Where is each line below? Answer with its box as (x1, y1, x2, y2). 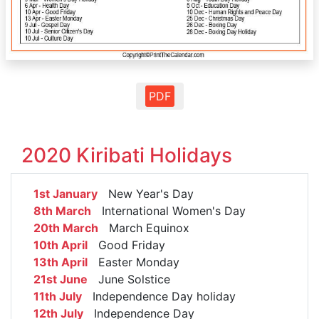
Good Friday (88, 238, 165, 253)
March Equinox (98, 221, 189, 236)
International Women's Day (91, 204, 246, 219)
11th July (33, 289, 82, 304)
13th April (33, 255, 88, 270)
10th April (33, 238, 88, 253)
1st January (33, 187, 98, 202)
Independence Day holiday (82, 289, 236, 304)
